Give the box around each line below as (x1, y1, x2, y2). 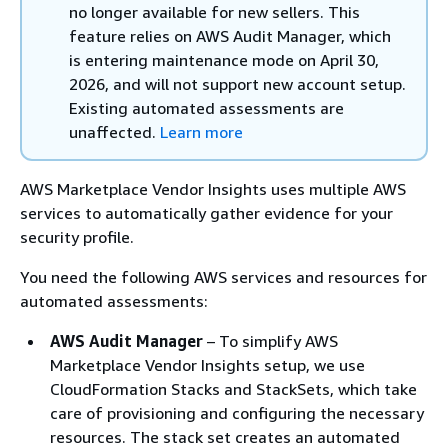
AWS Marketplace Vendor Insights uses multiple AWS (20, 179, 406, 199)
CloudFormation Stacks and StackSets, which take (50, 379, 417, 399)
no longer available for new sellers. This (69, 2, 360, 22)
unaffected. (69, 122, 160, 142)
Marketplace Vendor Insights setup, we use (50, 355, 365, 375)
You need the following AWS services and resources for (20, 267, 427, 287)
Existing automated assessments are (69, 98, 344, 118)
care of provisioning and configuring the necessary (50, 403, 424, 423)
